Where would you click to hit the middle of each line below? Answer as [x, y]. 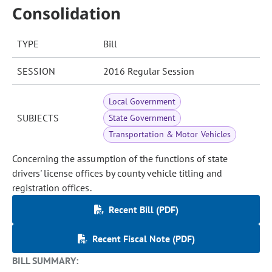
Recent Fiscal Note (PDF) [143, 239]
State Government [142, 118]
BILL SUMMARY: [46, 260]
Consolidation [67, 13]
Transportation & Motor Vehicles [170, 134]
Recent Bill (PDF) [143, 209]
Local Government [142, 101]
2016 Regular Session [149, 71]
